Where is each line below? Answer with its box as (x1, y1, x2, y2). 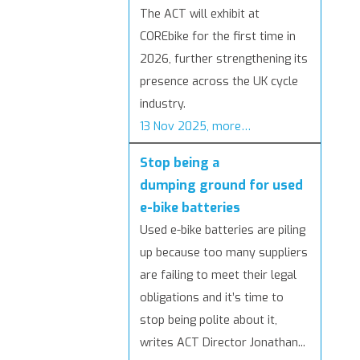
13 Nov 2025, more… (140, 119, 251, 135)
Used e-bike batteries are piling (140, 223, 305, 239)
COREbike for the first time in (140, 29, 296, 45)
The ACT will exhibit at (140, 6, 260, 22)
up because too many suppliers (140, 245, 308, 261)
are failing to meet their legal (140, 268, 297, 284)
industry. (140, 96, 186, 112)
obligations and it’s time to (140, 290, 284, 306)
